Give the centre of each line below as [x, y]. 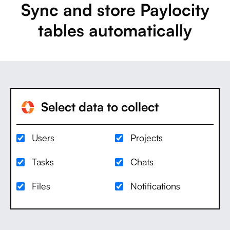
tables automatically [115, 30]
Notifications [155, 186]
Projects [147, 137]
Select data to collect [98, 107]
